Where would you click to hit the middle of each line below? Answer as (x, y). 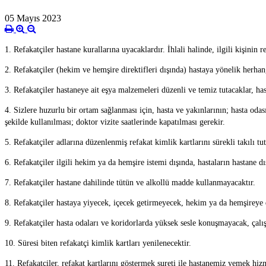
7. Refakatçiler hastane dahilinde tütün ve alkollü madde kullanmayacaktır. (130, 183)
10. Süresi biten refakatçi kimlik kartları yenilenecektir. (98, 243)
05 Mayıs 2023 (33, 18)
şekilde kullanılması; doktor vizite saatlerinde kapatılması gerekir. (115, 122)
